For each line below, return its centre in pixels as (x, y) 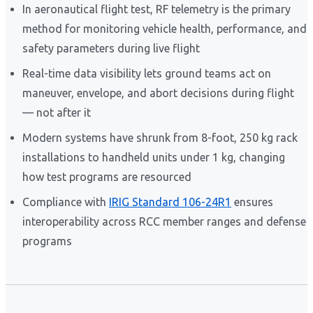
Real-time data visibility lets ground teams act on (147, 74)
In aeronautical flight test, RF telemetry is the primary (156, 9)
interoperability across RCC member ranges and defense (164, 222)
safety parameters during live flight (111, 49)
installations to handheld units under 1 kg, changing (154, 158)
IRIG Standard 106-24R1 (170, 202)
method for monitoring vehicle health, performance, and (165, 29)
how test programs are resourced (107, 177)
